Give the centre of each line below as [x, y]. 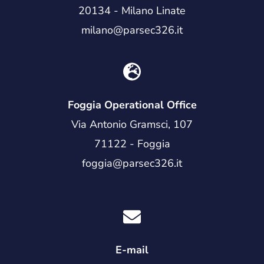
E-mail [132, 250]
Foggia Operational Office [132, 105]
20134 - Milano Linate [132, 10]
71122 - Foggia [132, 143]
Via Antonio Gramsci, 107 [132, 124]
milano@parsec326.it [132, 30]
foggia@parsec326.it [132, 163]
